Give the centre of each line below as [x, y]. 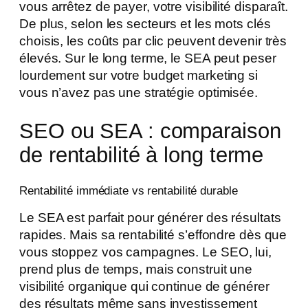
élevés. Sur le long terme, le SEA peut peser [148, 58]
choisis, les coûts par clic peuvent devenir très [153, 41]
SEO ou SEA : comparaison [150, 131]
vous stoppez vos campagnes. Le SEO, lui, [145, 252]
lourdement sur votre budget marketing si [139, 76]
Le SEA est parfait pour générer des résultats [150, 218]
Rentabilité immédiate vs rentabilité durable [129, 191]
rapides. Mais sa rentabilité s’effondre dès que [153, 235]
